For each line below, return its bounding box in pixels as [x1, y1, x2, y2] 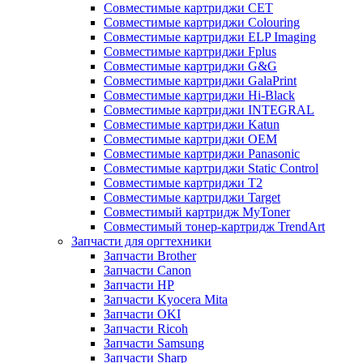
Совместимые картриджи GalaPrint [104, 74, 297, 88]
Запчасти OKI [104, 307, 181, 321]
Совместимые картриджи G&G [104, 59, 277, 73]
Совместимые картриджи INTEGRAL [104, 103, 314, 117]
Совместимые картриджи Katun [104, 117, 280, 131]
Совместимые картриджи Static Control [104, 161, 318, 175]
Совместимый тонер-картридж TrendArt [104, 220, 325, 233]
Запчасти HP [104, 278, 174, 292]
